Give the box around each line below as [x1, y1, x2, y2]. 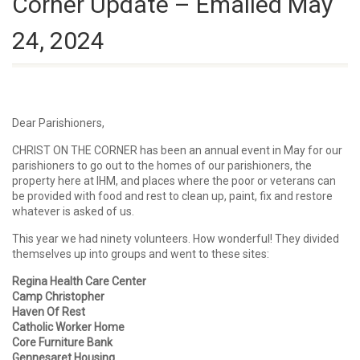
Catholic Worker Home [12, 321, 125, 333]
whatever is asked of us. [12, 205, 134, 218]
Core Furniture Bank [12, 336, 112, 349]
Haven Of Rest [12, 305, 85, 318]
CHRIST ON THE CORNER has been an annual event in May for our [12, 144, 342, 157]
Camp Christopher [12, 290, 104, 303]
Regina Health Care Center [12, 275, 146, 288]
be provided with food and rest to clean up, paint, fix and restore [12, 190, 333, 202]
